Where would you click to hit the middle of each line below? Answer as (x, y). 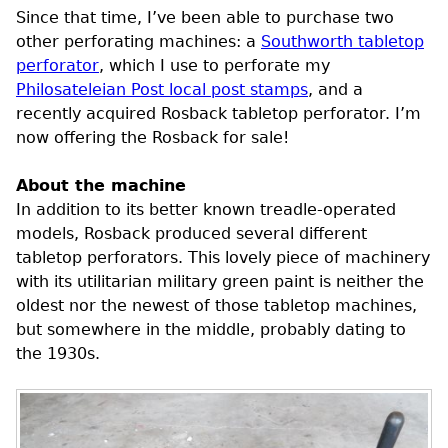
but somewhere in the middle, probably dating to (211, 329)
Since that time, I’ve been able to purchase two (205, 17)
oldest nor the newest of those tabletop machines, (216, 305)
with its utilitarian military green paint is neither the (220, 281)
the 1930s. (58, 353)
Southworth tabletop (342, 41)
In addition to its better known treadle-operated (206, 209)
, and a (335, 89)
